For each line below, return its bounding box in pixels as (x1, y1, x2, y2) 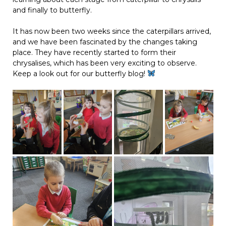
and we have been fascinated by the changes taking (13, 37, 197, 46)
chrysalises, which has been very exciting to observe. (13, 58, 197, 68)
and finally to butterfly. (13, 5, 92, 15)
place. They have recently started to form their (13, 47, 176, 57)
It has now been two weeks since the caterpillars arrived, (13, 26, 211, 36)
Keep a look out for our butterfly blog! (13, 69, 147, 78)
